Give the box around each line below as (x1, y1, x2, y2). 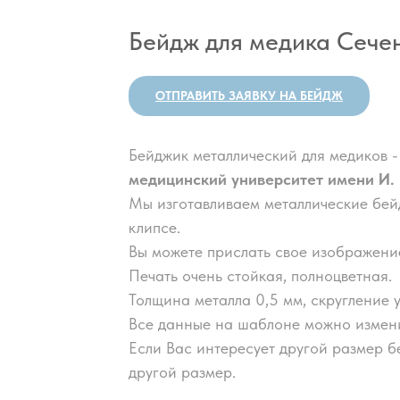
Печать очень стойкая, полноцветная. (129, 265, 392, 285)
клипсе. (129, 217, 180, 237)
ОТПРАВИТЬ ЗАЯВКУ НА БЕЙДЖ (155, 87, 343, 103)
